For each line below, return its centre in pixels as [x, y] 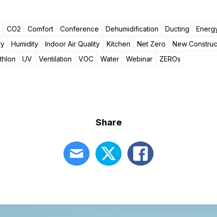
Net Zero [151, 44]
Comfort [40, 29]
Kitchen [118, 44]
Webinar [139, 59]
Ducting [177, 29]
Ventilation [55, 59]
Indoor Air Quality [72, 44]
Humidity [25, 44]
